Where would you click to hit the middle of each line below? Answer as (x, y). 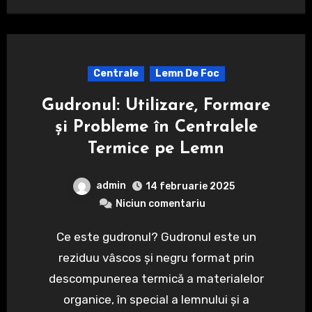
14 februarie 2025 (190, 186)
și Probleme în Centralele (156, 127)
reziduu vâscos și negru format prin (156, 257)
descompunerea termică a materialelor (156, 278)
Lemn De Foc (187, 73)
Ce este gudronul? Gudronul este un (60, 236)
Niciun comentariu (160, 203)
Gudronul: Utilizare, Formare (156, 106)
